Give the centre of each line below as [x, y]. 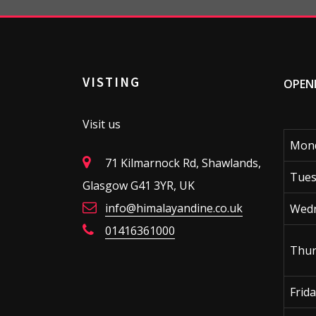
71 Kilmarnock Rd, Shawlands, [183, 163]
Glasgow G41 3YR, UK [139, 186]
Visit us [102, 124]
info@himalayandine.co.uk [174, 208]
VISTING [111, 82]
